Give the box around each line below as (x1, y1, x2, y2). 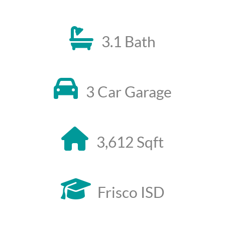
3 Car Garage (85, 83, 172, 100)
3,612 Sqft (96, 133, 164, 151)
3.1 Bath (101, 33, 156, 50)
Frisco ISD (97, 183, 165, 201)
